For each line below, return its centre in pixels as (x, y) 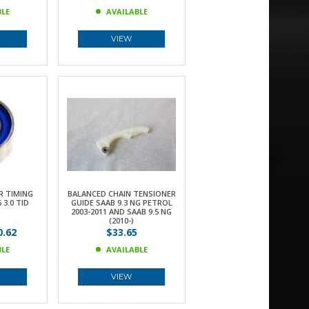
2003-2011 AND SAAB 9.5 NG (121, 211)
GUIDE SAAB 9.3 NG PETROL (121, 202)
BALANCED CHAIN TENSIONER (121, 193)
